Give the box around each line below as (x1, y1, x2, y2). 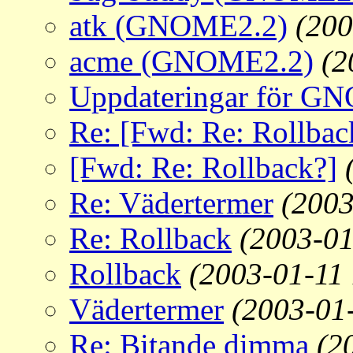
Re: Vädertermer (69, 186, 273, 221)
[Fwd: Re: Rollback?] (69, 150, 337, 185)
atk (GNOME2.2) (69, 9, 288, 43)
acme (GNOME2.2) (69, 44, 314, 79)
